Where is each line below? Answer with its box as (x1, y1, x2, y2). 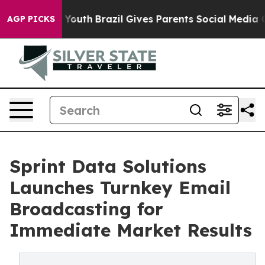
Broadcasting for (9, 198, 163, 220)
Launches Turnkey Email (9, 176, 231, 199)
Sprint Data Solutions (9, 155, 206, 177)
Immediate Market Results (9, 219, 252, 241)
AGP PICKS (7, 14, 55, 24)
